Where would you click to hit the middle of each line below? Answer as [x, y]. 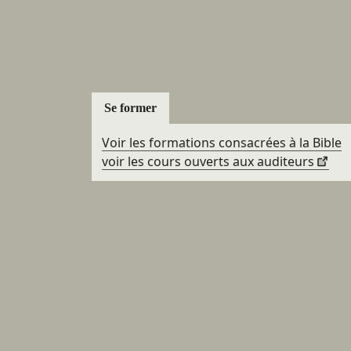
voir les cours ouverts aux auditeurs [208, 162]
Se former [130, 107]
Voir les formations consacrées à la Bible [221, 143]
